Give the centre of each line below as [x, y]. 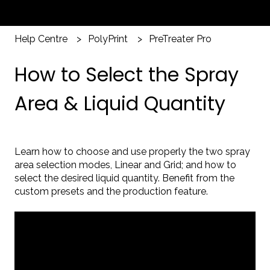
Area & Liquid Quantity [120, 103]
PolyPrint [108, 39]
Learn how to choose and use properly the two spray [132, 151]
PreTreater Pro [180, 39]
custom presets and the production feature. [111, 191]
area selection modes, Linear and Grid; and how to [125, 165]
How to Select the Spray [127, 74]
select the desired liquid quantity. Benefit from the [124, 178]
